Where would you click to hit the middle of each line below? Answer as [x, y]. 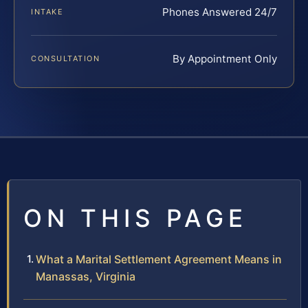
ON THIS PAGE [135, 218]
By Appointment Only [225, 58]
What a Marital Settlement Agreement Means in [159, 259]
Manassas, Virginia [86, 276]
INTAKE [47, 11]
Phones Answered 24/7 [220, 12]
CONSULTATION [66, 58]
